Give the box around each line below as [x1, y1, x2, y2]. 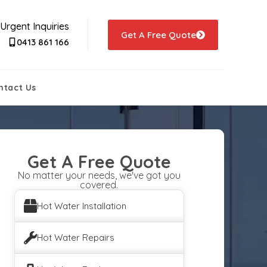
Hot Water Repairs [37, 232, 114, 244]
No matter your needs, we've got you [17, 169, 181, 181]
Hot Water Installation [37, 200, 126, 212]
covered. [80, 179, 118, 191]
